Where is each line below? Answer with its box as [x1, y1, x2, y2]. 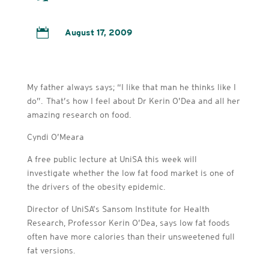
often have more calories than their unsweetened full [26, 232, 235, 241]
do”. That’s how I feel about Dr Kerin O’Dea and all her [26, 96, 240, 106]
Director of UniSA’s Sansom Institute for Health [26, 204, 210, 214]
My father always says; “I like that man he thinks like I [26, 82, 236, 92]
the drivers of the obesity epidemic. [26, 182, 165, 192]
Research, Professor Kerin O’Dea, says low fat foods [26, 218, 230, 228]
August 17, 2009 [64, 28, 132, 37]
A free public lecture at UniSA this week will [26, 154, 197, 164]
